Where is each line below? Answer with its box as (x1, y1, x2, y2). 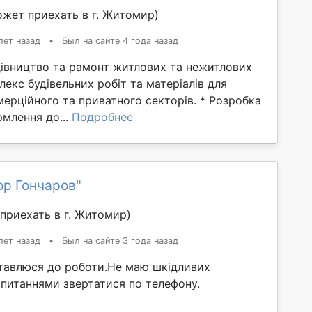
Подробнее (72, 110, 133, 124)
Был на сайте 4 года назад (62, 36, 178, 46)
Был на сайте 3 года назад (62, 235, 178, 246)
